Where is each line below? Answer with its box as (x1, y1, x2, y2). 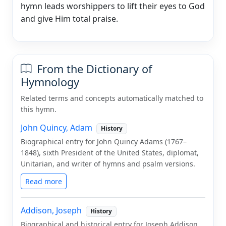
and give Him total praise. (21, 13, 118, 24)
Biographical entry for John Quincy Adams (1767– (21, 136, 187, 146)
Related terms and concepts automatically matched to (21, 93, 203, 103)
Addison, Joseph (21, 205, 82, 216)
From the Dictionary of (34, 61, 152, 76)
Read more (25, 176, 62, 186)
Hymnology (21, 74, 79, 89)
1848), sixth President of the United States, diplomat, (21, 147, 199, 157)
